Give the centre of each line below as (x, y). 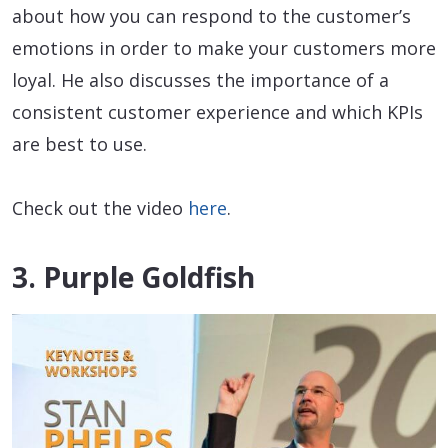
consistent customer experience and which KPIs (217, 111)
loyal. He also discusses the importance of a (200, 79)
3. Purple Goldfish (133, 276)
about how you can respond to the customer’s (211, 15)
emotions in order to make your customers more (224, 47)
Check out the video (100, 207)
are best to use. (79, 143)
